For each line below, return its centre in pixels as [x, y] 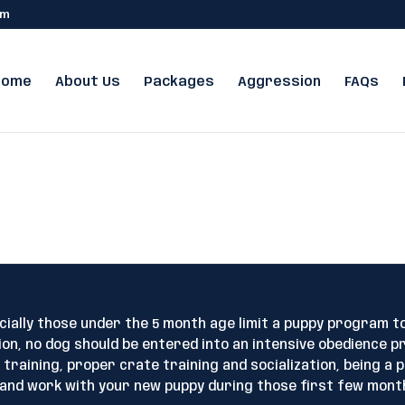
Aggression [279, 82]
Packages [179, 82]
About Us [87, 82]
